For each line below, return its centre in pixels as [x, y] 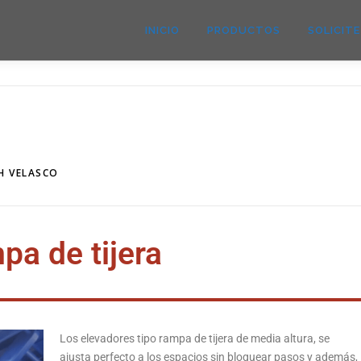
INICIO [162, 30]
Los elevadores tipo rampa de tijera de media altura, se [195, 338]
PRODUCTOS [244, 30]
